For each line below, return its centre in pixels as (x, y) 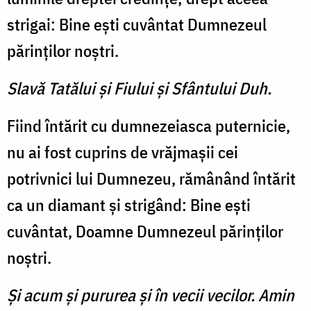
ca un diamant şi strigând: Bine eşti (129, 205)
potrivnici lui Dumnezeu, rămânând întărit (151, 179)
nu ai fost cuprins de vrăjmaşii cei (123, 152)
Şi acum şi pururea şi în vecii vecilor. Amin (151, 295)
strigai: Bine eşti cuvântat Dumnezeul (137, 25)
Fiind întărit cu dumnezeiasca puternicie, (149, 126)
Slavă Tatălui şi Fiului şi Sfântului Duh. (139, 89)
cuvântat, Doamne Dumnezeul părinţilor (145, 232)
